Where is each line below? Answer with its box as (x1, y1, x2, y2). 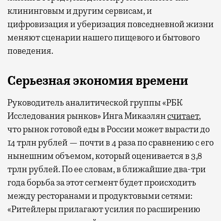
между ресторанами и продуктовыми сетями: (7, 190, 192, 201)
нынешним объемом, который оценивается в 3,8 (7, 150, 202, 161)
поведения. (7, 45, 53, 56)
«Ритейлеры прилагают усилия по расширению (7, 203, 200, 215)
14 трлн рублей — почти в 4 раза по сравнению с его (7, 137, 214, 148)
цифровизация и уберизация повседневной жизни (7, 18, 214, 30)
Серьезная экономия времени (7, 73, 188, 89)
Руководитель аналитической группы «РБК (7, 97, 183, 108)
